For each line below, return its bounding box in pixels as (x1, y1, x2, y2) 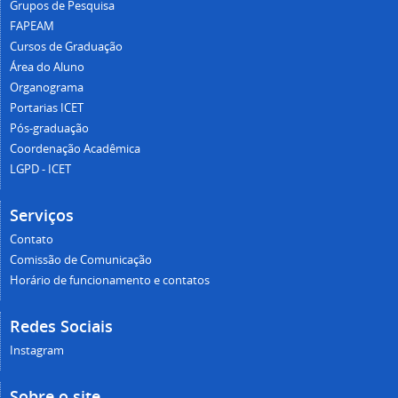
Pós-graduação (10, 121, 89, 137)
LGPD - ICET (10, 162, 71, 178)
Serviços (10, 204, 74, 227)
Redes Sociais (10, 315, 113, 338)
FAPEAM (10, 19, 54, 35)
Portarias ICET (10, 100, 84, 116)
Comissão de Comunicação (10, 252, 152, 268)
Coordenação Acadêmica (10, 141, 140, 157)
